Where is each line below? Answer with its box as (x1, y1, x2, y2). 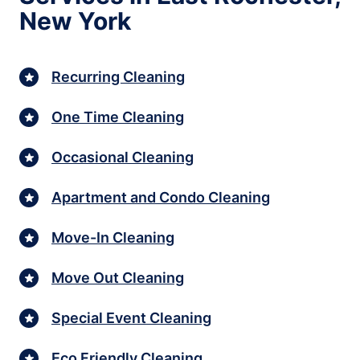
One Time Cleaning (51, 108, 184, 125)
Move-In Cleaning (51, 228, 174, 246)
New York (19, 6, 131, 36)
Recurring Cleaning (51, 67, 185, 85)
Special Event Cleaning (51, 309, 211, 326)
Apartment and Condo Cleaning (51, 188, 270, 206)
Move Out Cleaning (51, 268, 184, 286)
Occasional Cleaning (51, 148, 194, 166)
